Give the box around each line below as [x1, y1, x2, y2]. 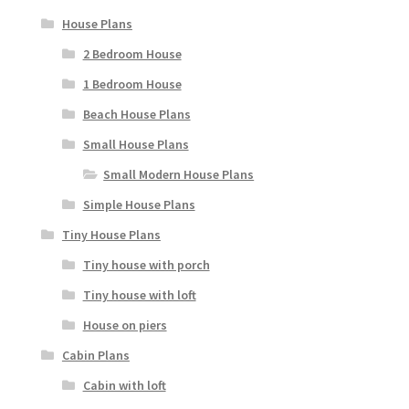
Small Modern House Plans [103, 166, 255, 184]
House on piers [82, 317, 167, 334]
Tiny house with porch [82, 257, 210, 274]
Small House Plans [82, 136, 189, 153]
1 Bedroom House [82, 76, 182, 93]
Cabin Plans [61, 347, 130, 364]
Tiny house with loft [82, 287, 196, 304]
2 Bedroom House [82, 46, 182, 63]
